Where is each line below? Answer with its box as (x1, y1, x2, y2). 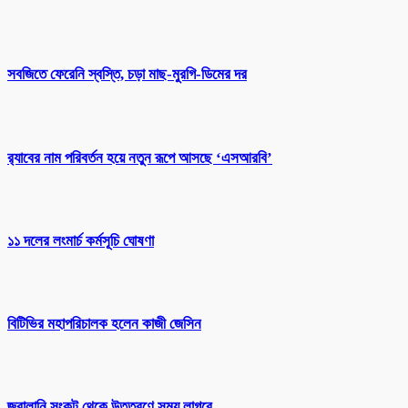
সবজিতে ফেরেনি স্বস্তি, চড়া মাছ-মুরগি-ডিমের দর (7, 66, 247, 84)
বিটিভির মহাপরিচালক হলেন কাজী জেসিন (7, 314, 201, 332)
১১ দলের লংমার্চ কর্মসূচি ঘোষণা (7, 231, 154, 250)
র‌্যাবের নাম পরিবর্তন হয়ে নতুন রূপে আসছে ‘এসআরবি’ (7, 148, 272, 167)
